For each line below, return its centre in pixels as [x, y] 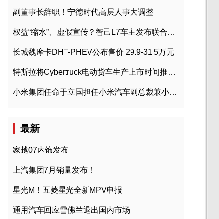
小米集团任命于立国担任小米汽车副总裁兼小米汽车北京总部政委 [173, 92]
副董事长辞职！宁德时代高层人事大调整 [83, 12]
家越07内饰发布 [41, 150]
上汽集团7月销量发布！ [54, 170]
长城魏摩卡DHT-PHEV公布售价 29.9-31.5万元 [93, 52]
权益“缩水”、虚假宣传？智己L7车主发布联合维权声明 [171, 32]
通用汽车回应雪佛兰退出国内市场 [71, 210]
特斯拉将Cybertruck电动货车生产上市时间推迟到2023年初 [172, 72]
